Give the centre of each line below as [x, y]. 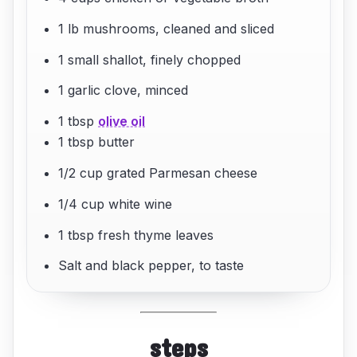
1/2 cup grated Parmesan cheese [158, 173]
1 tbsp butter [97, 142]
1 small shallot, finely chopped [150, 59]
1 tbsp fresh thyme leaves [136, 235]
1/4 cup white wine [116, 204]
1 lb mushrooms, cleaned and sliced [167, 28]
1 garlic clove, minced [124, 90]
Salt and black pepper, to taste [151, 266]
